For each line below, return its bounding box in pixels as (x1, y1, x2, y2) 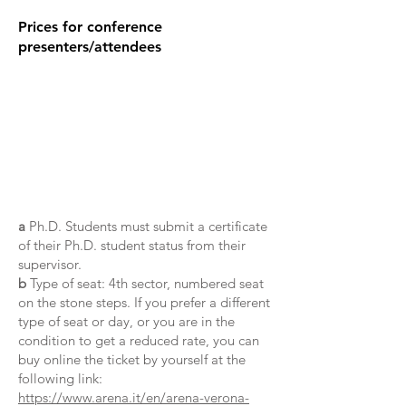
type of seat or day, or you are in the (18, 313, 235, 330)
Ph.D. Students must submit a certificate (25, 217, 267, 235)
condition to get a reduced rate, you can (18, 332, 259, 349)
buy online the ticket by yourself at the (18, 351, 246, 368)
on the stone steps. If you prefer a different (18, 294, 270, 311)
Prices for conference (18, 18, 162, 35)
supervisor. (18, 256, 85, 273)
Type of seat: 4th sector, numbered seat (26, 275, 264, 292)
